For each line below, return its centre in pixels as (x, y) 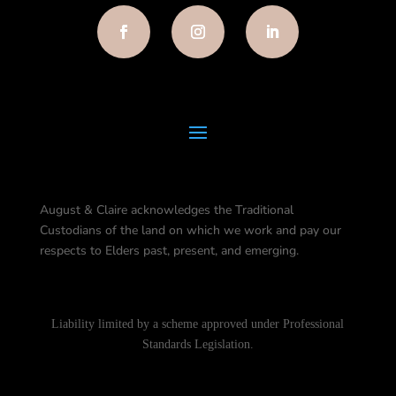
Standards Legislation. (198, 345)
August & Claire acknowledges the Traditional (166, 210)
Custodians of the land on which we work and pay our (190, 231)
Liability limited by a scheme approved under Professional (198, 324)
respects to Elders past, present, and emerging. (169, 251)
